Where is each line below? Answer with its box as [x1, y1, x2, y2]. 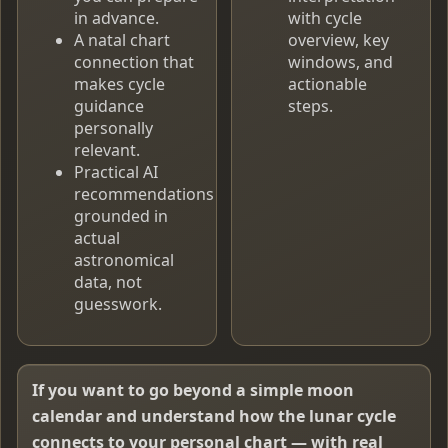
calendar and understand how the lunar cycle [32, 405, 396, 428]
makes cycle [74, 73, 165, 96]
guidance [74, 95, 144, 118]
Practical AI [74, 161, 158, 184]
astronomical [74, 249, 174, 272]
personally [74, 117, 153, 140]
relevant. [74, 139, 140, 162]
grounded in [74, 205, 168, 228]
